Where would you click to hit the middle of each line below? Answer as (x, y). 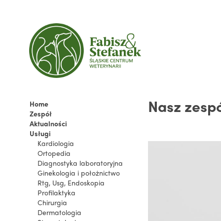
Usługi (40, 133)
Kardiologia (56, 143)
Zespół (41, 113)
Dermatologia (59, 212)
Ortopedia (54, 153)
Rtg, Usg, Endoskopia (71, 183)
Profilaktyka (56, 192)
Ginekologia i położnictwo (79, 173)
